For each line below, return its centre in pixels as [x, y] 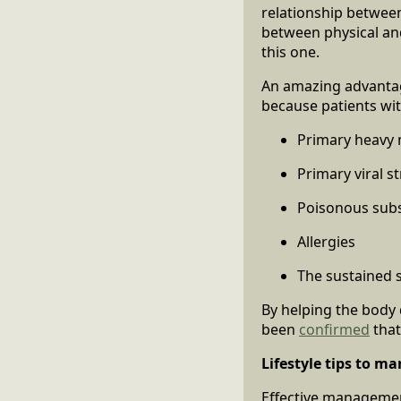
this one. [290, 51]
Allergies [326, 241]
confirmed [334, 329]
